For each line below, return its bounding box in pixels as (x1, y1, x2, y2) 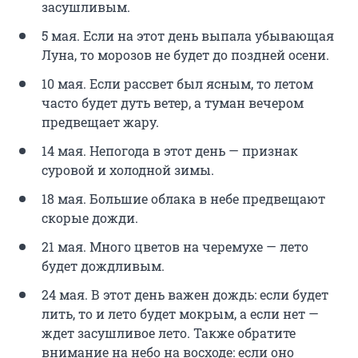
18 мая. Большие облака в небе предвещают (42, 190, 325, 208)
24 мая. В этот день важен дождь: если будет (42, 286, 328, 304)
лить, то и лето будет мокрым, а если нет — (42, 305, 319, 323)
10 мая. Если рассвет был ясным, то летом (42, 75, 313, 93)
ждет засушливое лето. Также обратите (42, 324, 296, 342)
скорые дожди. (42, 209, 138, 227)
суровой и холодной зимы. (42, 161, 214, 179)
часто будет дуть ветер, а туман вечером (42, 94, 304, 112)
